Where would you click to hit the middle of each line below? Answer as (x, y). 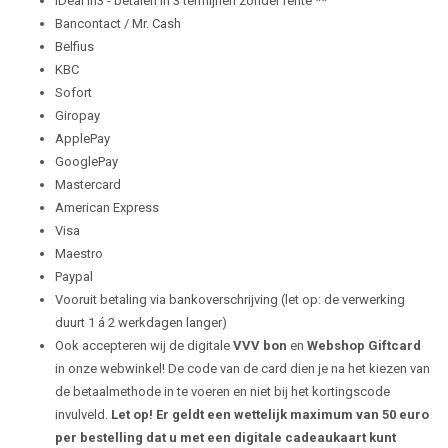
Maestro (79, 253)
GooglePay (86, 161)
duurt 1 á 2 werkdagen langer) (141, 322)
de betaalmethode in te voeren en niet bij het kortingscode (222, 391)
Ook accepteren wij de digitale (144, 345)
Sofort (73, 92)
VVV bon (260, 345)
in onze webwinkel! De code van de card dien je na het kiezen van (242, 368)
